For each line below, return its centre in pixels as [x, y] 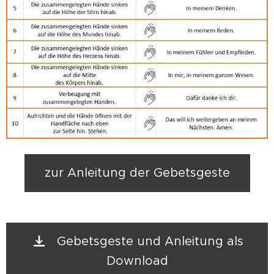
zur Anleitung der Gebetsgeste [137, 173]
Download [137, 261]
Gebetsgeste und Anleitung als [150, 241]
